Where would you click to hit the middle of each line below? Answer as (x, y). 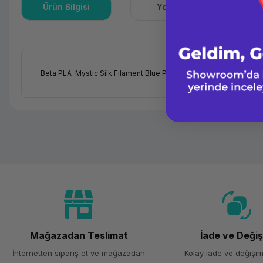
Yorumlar (176, 7)
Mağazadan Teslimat (79, 235)
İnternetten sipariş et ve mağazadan (79, 253)
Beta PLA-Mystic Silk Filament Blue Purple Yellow (125, 73)
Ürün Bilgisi (67, 7)
